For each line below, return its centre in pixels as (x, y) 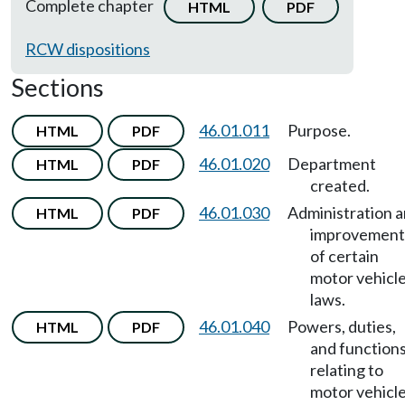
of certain (344, 256)
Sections (57, 87)
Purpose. (319, 130)
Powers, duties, (342, 326)
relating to (347, 370)
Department (332, 164)
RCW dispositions (88, 49)
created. (340, 185)
